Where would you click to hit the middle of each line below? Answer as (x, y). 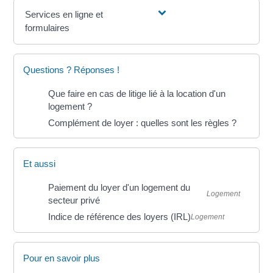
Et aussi (40, 164)
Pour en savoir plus (62, 258)
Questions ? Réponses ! (72, 70)
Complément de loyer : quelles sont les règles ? (143, 123)
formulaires (48, 28)
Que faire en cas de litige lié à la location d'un (137, 94)
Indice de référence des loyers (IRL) (120, 217)
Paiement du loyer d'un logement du (119, 188)
